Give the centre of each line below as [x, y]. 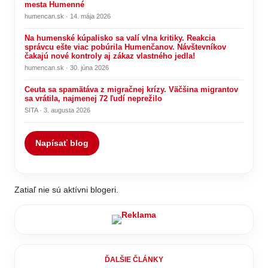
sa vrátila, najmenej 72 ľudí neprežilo [93, 98]
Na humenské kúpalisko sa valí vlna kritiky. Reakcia [120, 38]
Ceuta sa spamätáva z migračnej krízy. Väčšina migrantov [131, 89]
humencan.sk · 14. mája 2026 [68, 16]
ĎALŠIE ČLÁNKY [134, 259]
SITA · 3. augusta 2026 [57, 110]
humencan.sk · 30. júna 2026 [67, 67]
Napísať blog [62, 143]
